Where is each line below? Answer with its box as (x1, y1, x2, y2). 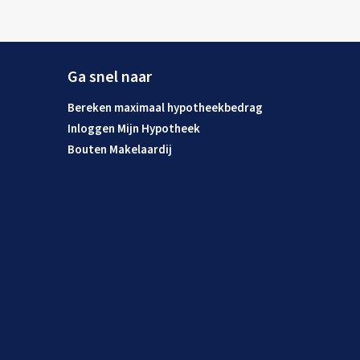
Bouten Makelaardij (67, 141, 172, 158)
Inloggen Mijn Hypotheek (67, 121, 200, 137)
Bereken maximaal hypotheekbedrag (67, 100, 263, 117)
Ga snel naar (67, 66, 152, 88)
